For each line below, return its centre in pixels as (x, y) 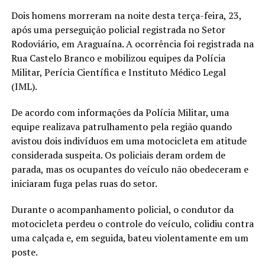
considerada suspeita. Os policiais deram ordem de (118, 155)
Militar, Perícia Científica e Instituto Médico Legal (118, 72)
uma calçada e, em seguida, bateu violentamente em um (130, 237)
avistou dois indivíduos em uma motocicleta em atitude (129, 140)
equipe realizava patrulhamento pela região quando (121, 126)
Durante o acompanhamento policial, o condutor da (122, 209)
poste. (24, 252)
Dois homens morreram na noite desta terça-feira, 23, (126, 15)
